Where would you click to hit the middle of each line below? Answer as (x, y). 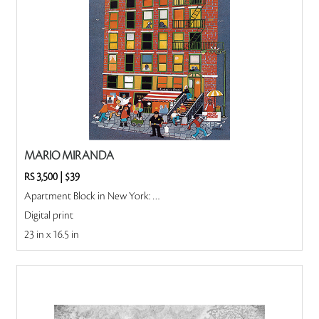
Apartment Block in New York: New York (156, 197)
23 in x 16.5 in (51, 235)
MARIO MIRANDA (69, 156)
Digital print (48, 216)
